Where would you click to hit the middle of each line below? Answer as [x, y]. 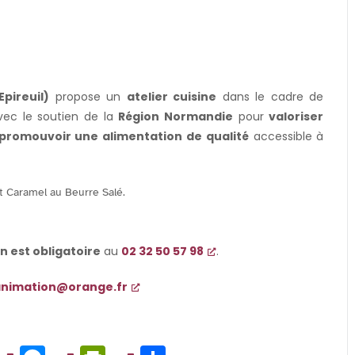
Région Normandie [176, 116]
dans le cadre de [270, 96]
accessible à [286, 136]
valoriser [296, 116]
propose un [88, 96]
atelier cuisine [172, 96]
